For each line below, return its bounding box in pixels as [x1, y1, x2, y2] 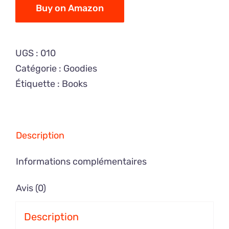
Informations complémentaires [16, 155, 147, 167]
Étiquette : [15, 78, 62, 89]
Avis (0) [16, 182, 46, 194]
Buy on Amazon [36, 2, 104, 14]
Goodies [63, 62, 97, 74]
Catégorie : [15, 62, 63, 74]
